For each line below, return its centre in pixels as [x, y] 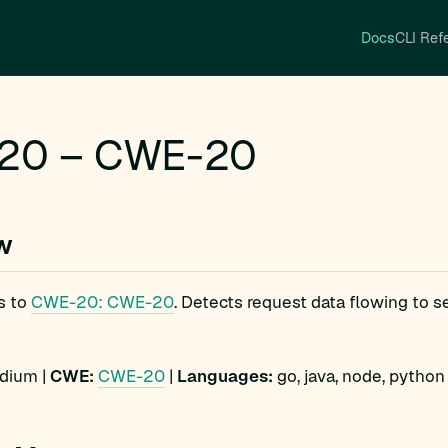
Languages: [225, 376]
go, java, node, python [359, 376]
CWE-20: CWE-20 [102, 302]
